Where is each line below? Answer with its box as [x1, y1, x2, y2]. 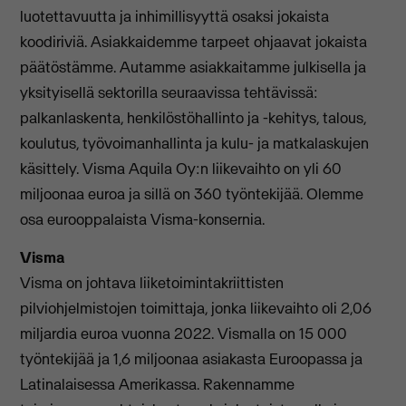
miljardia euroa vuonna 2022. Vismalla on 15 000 [20, 323, 348, 343]
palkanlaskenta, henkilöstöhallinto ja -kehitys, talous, [20, 107, 367, 128]
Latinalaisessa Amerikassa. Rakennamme [20, 373, 295, 394]
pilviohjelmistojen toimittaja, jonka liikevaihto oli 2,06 [20, 297, 372, 318]
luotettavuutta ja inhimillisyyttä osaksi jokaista [20, 5, 330, 26]
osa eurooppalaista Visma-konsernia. [20, 208, 269, 229]
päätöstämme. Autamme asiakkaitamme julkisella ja [20, 56, 367, 77]
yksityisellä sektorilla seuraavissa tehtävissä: [20, 82, 319, 102]
